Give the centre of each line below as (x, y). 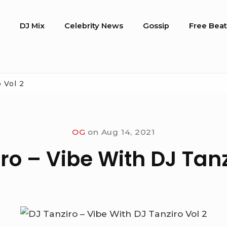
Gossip (156, 26)
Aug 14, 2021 (128, 132)
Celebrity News (94, 26)
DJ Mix (32, 26)
